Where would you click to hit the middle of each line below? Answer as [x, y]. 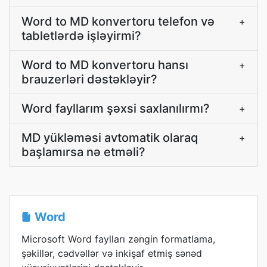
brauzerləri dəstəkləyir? [89, 79]
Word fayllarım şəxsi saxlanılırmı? [116, 108]
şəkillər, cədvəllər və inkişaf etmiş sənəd [112, 253]
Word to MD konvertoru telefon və [118, 21]
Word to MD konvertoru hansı [105, 65]
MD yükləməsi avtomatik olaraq [110, 138]
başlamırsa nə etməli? [83, 152]
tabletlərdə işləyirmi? [81, 36]
